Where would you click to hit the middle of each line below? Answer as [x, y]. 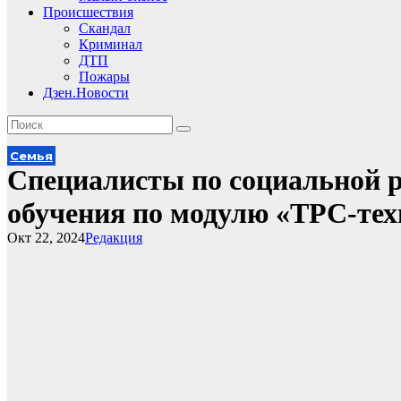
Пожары [104, 77]
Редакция [114, 238]
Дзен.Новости [86, 93]
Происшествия [88, 12]
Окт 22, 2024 [46, 238]
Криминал [111, 44]
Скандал [105, 28]
